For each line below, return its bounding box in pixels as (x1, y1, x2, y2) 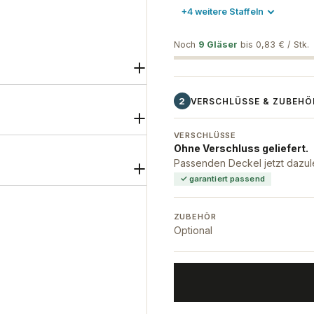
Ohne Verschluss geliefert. (173, 142, 308, 154)
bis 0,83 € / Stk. (237, 39, 309, 50)
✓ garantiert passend (179, 174, 265, 184)
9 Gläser (198, 39, 238, 50)
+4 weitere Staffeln (180, 6, 264, 17)
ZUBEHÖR (173, 211, 217, 221)
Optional (173, 224, 212, 236)
